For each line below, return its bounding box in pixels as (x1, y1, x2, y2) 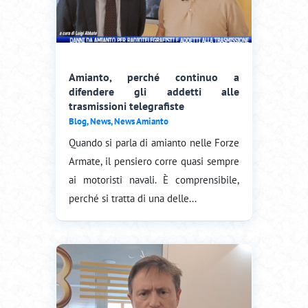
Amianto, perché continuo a (68, 69, 240, 84)
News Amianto (113, 115, 168, 127)
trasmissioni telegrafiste (68, 98, 184, 113)
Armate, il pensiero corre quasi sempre (68, 154, 240, 168)
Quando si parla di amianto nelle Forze (68, 135, 240, 149)
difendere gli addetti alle (68, 84, 240, 98)
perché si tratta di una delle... (68, 191, 197, 205)
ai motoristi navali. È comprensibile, (68, 173, 240, 186)
